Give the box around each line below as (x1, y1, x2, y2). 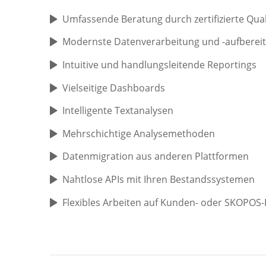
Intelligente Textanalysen (62, 104, 173, 118)
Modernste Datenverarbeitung (62, 35, 199, 49)
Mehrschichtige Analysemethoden (62, 126, 215, 140)
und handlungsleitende (100, 58, 207, 71)
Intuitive (62, 58, 101, 71)
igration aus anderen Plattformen (98, 150, 249, 163)
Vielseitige (62, 81, 107, 94)
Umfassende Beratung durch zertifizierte (62, 12, 246, 26)
